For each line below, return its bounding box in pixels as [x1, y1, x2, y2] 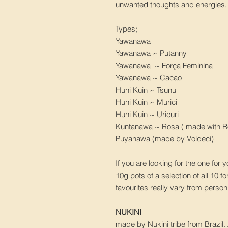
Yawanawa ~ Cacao [116, 73, 182, 83]
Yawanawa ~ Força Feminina [116, 61, 213, 71]
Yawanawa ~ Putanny [116, 48, 187, 59]
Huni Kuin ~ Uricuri [116, 109, 179, 120]
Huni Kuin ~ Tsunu [116, 85, 182, 95]
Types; [116, 24, 137, 34]
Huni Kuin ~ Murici [116, 97, 183, 107]
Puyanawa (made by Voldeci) [116, 134, 216, 144]
